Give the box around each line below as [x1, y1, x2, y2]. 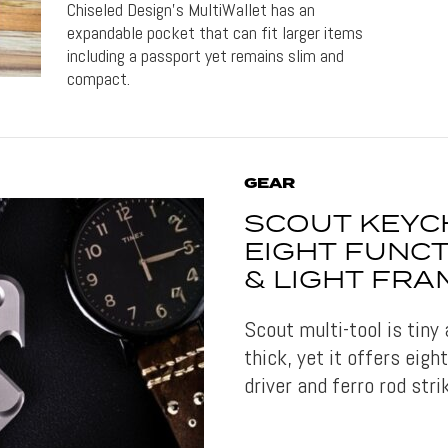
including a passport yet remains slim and [67, 43, 345, 67]
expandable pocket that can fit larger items [67, 20, 364, 44]
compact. [67, 66, 131, 90]
